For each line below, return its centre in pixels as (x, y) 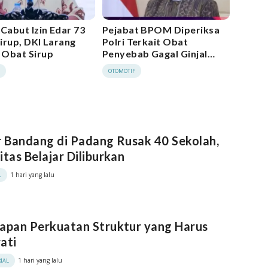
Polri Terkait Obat (145, 42)
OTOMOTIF (121, 71)
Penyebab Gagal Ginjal (155, 54)
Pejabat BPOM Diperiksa (161, 30)
